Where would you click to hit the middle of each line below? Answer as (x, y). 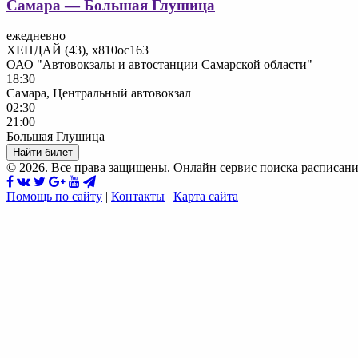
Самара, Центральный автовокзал (99, 93)
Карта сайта (206, 197)
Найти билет (43, 153)
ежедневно (36, 36)
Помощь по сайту (54, 197)
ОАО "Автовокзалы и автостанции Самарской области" (159, 65)
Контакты (138, 197)
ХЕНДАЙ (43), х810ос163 (78, 50)
